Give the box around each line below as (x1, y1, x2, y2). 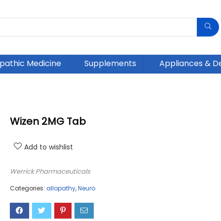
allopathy (46, 184, 75, 193)
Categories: (10, 184, 46, 193)
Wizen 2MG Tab (10, 114, 86, 129)
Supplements (84, 58, 136, 70)
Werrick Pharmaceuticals (10, 167, 90, 177)
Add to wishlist (24, 142, 73, 152)
